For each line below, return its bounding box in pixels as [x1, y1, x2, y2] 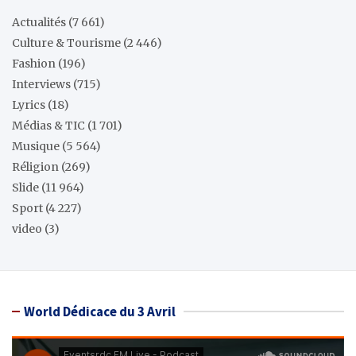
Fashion [12, 56, 56, 72]
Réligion [12, 160, 59, 175]
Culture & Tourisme [12, 36, 121, 51]
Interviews [12, 77, 71, 92]
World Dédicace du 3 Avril [24, 303, 176, 321]
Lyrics [12, 98, 45, 113]
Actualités [12, 15, 66, 30]
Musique [12, 139, 60, 154]
